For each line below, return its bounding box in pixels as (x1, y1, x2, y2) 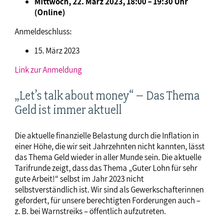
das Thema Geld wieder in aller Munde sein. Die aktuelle (15, 151, 201, 163)
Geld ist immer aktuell (15, 102, 122, 117)
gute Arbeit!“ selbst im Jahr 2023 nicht (15, 173, 144, 184)
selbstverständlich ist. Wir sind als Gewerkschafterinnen (15, 184, 204, 195)
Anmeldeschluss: (15, 26, 72, 37)
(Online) (34, 6, 65, 18)
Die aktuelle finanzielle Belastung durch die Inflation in (15, 130, 199, 141)
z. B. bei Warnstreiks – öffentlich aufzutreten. (15, 205, 166, 217)
